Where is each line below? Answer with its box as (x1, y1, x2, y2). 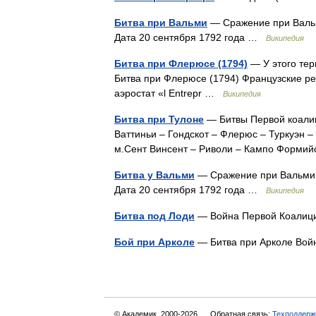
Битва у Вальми (114, 169, 195, 181)
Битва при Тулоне (114, 114, 204, 125)
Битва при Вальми (114, 17, 207, 28)
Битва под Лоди (114, 210, 195, 221)
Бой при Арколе (114, 236, 195, 248)
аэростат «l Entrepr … (114, 87, 223, 99)
